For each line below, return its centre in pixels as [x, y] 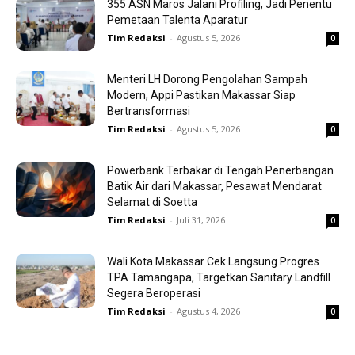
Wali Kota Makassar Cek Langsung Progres [213, 261]
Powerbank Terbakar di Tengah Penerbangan [220, 170]
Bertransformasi [149, 111]
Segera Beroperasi [154, 293]
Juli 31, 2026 [201, 219]
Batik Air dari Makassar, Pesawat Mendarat [214, 186]
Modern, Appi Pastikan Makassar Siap [201, 95]
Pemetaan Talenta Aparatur [177, 19]
